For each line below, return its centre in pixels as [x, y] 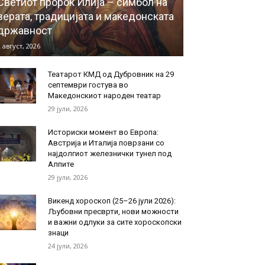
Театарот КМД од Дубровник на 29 [111, 74]
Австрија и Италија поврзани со [106, 143]
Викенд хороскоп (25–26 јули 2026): [112, 201]
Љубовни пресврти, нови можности [113, 211]
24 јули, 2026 [67, 245]
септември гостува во [88, 85]
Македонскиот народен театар [104, 95]
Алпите [61, 164]
